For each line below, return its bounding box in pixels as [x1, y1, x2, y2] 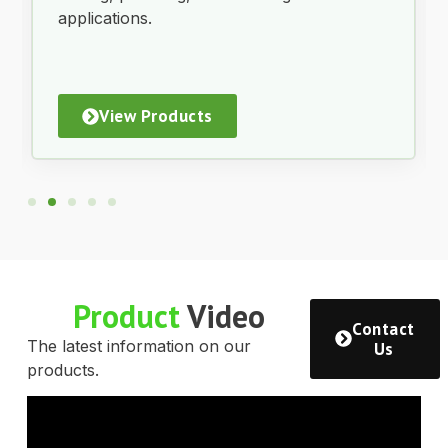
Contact [352, 317, 415, 340]
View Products [99, 105, 213, 128]
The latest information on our [26, 335, 251, 356]
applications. [58, 8, 153, 29]
